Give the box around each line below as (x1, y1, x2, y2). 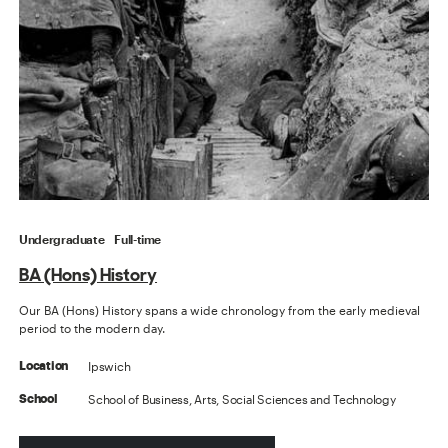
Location (19, 359, 69, 372)
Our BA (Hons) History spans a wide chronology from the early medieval (19, 302, 421, 317)
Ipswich (88, 358, 131, 373)
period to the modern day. (19, 320, 166, 335)
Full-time (114, 231, 162, 246)
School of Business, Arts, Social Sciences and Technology (88, 391, 396, 406)
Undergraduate (19, 231, 105, 246)
